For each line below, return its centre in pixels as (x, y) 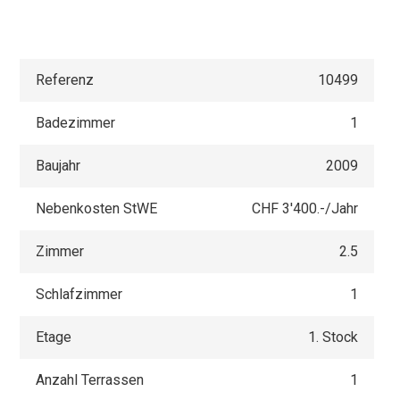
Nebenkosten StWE (97, 208)
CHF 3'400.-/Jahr (304, 208)
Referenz (65, 79)
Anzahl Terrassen (90, 379)
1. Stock (333, 337)
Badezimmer (76, 122)
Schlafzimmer (79, 294)
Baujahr (58, 165)
